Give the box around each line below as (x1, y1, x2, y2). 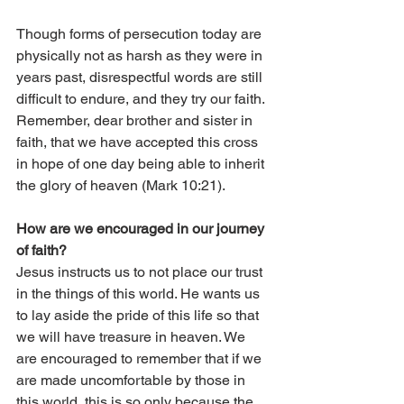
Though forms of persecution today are (16, 25, 265, 43)
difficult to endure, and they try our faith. (16, 90, 268, 108)
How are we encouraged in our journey (16, 220, 268, 238)
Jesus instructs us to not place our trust (16, 263, 266, 281)
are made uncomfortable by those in (16, 372, 249, 390)
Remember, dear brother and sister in (16, 112, 256, 130)
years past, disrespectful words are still (16, 69, 266, 87)
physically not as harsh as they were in (16, 47, 266, 65)
